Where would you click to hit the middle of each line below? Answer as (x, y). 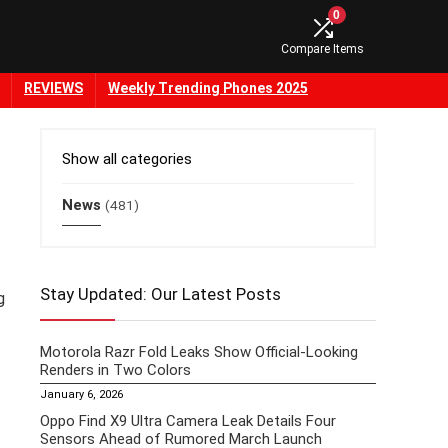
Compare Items (322, 49)
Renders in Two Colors (115, 370)
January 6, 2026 (81, 395)
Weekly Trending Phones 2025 (208, 88)
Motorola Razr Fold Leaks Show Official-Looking (199, 352)
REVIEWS (53, 88)
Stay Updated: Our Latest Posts (160, 294)
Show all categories (127, 159)
